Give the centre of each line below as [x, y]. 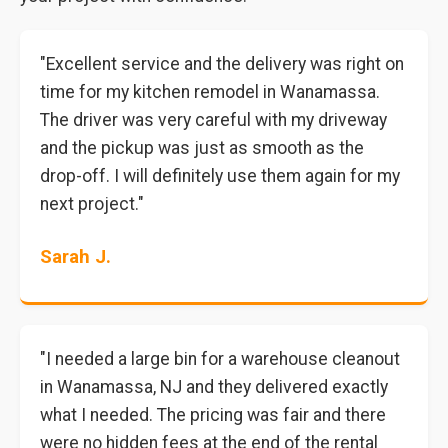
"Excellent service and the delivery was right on [222, 64]
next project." [92, 204]
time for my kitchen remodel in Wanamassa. [210, 92]
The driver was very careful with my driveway [213, 120]
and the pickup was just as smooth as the [202, 148]
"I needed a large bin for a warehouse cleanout [220, 359]
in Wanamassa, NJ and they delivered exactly [214, 387]
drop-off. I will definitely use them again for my [220, 176]
